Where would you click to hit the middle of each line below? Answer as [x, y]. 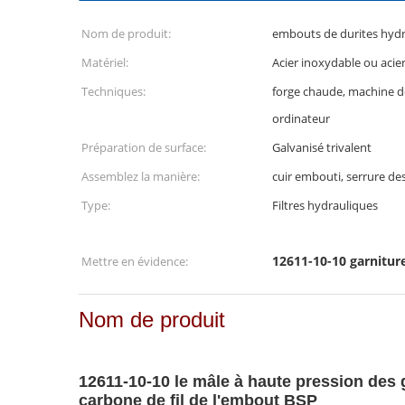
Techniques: [113, 91]
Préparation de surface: [144, 147]
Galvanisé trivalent [322, 147]
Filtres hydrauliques [325, 205]
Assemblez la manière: [141, 176]
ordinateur [301, 118]
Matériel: [105, 62]
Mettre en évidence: [135, 261]
